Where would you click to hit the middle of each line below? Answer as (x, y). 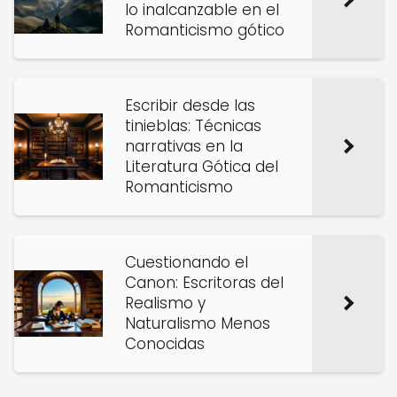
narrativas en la (184, 146)
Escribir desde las (190, 105)
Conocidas (165, 344)
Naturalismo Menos (198, 323)
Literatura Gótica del (202, 167)
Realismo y (165, 303)
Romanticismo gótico (205, 30)
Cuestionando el (187, 262)
